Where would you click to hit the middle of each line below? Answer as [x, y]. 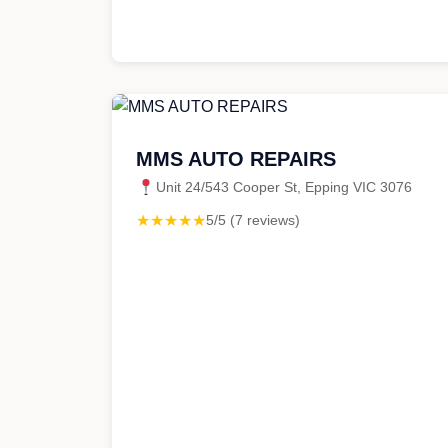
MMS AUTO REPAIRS [236, 159]
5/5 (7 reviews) [253, 220]
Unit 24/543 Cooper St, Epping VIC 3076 [284, 187]
